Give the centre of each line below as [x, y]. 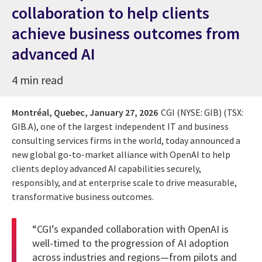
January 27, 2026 [124, 112]
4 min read [37, 80]
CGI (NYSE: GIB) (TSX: [202, 112]
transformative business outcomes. [83, 196]
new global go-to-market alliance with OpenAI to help [121, 154]
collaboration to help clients [111, 13]
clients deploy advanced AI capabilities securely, [106, 168]
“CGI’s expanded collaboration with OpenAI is [130, 229]
